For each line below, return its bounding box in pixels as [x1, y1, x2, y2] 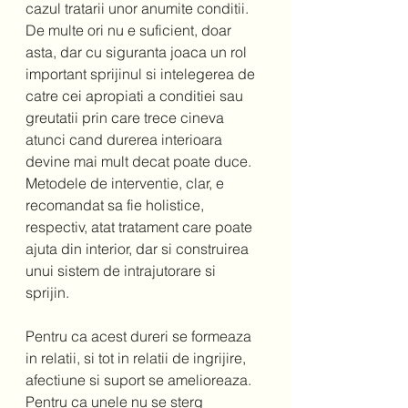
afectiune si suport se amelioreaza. [25, 371, 255, 390]
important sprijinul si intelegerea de [25, 65, 259, 84]
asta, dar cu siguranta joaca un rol [25, 43, 250, 62]
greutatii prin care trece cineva [25, 108, 228, 127]
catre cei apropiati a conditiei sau [25, 87, 247, 106]
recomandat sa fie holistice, [25, 196, 208, 215]
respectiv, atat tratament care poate [25, 218, 256, 237]
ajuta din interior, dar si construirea [25, 240, 252, 259]
